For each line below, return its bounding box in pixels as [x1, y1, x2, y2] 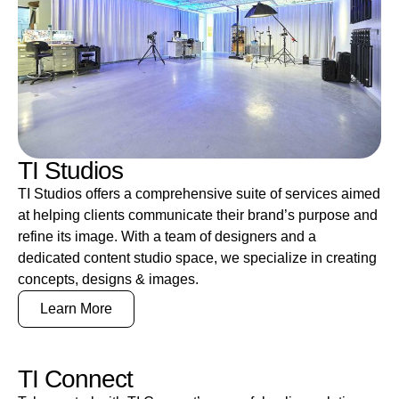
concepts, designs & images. [18, 271, 199, 287]
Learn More [40, 300, 112, 316]
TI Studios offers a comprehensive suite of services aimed [18, 185, 380, 201]
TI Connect [18, 364, 133, 393]
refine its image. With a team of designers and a [18, 228, 316, 244]
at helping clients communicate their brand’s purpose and [18, 207, 378, 223]
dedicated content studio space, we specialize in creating [18, 249, 377, 265]
